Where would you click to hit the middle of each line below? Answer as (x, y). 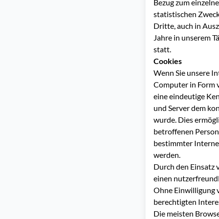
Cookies (168, 61)
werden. (167, 155)
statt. (162, 49)
